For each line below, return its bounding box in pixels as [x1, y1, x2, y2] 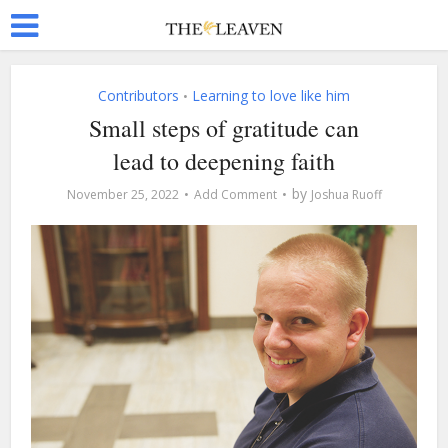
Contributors [98, 86, 179, 105]
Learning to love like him [192, 86, 350, 105]
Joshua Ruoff [310, 186, 382, 203]
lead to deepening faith [113, 145, 335, 177]
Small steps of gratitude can [89, 112, 359, 144]
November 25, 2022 [66, 186, 179, 203]
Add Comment [193, 186, 277, 203]
